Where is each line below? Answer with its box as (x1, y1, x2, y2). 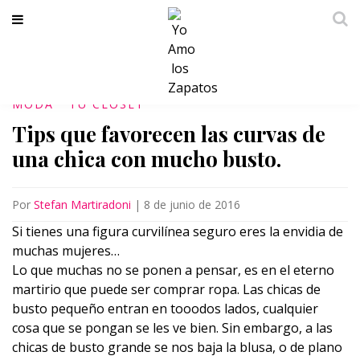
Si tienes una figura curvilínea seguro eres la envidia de (12, 223, 343, 240)
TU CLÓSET (69, 96, 145, 112)
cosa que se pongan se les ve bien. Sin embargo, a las (12, 319, 333, 337)
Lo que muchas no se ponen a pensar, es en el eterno (12, 261, 334, 279)
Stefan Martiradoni (34, 197, 131, 212)
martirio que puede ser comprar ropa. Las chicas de (12, 280, 321, 298)
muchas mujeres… (12, 242, 120, 260)
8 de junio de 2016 (144, 197, 240, 212)
